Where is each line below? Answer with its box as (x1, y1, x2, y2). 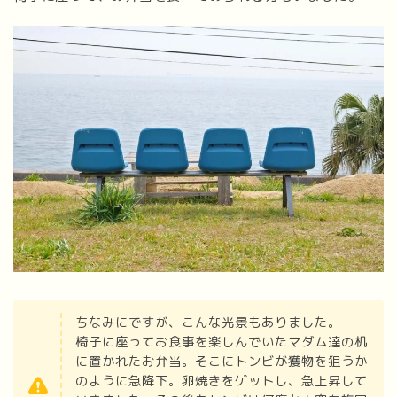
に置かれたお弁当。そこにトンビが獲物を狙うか (75, 353, 368, 371)
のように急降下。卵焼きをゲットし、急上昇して (75, 372, 368, 391)
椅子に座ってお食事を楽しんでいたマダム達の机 (75, 333, 368, 352)
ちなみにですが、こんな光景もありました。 (75, 314, 341, 332)
